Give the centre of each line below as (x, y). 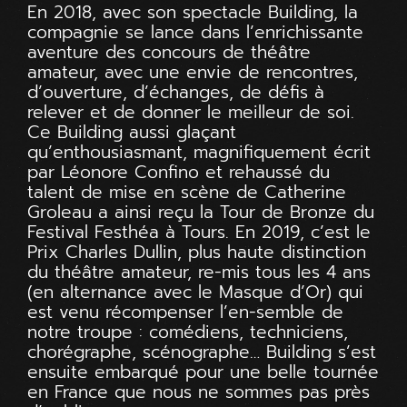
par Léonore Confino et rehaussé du (179, 172)
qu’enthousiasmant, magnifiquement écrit (199, 152)
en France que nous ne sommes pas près (199, 392)
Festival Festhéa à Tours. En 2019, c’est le (199, 232)
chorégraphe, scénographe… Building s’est (202, 352)
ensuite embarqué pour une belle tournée (203, 372)
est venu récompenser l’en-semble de (185, 312)
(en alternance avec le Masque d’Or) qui (195, 292)
